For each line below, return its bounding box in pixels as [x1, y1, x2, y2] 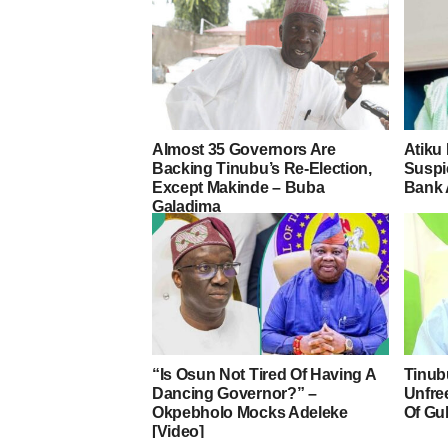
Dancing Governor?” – [152, 385, 317, 403]
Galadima [152, 198, 221, 216]
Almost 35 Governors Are [152, 141, 336, 159]
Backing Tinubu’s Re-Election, [152, 160, 372, 178]
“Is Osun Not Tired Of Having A [152, 366, 376, 384]
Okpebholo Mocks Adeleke [152, 404, 348, 422]
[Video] [152, 423, 204, 441]
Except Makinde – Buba [152, 179, 325, 197]
